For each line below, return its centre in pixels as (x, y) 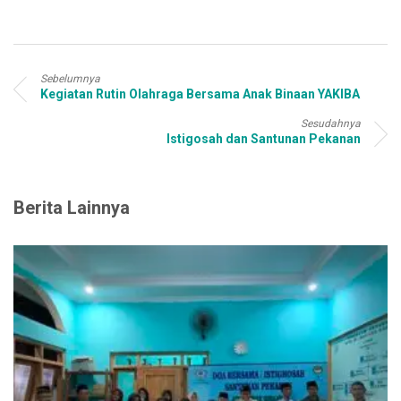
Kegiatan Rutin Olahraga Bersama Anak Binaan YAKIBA (200, 94)
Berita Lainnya (72, 207)
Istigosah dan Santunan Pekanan (264, 138)
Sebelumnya (70, 78)
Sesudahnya (331, 123)
